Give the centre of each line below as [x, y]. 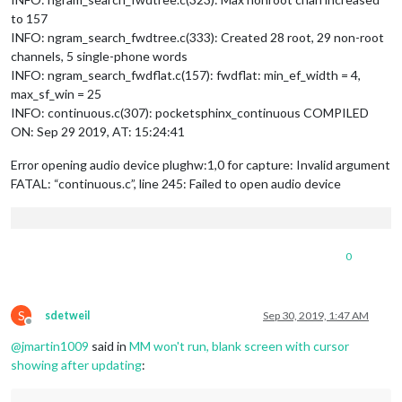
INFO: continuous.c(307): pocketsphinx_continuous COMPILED [190, 112]
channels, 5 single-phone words [99, 56]
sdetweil [67, 316]
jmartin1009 [55, 346]
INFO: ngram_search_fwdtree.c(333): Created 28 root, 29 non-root [197, 37]
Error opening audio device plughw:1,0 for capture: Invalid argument [201, 164]
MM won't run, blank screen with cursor [239, 346]
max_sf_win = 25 [56, 93]
